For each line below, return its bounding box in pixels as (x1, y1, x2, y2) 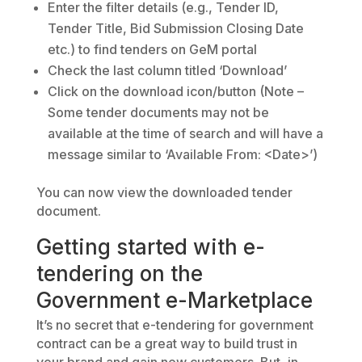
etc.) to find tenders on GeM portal (47, 40, 257, 57)
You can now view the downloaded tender (36, 183, 293, 200)
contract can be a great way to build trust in (36, 335, 297, 351)
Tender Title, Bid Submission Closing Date (47, 19, 304, 36)
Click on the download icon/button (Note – (47, 82, 304, 99)
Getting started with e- (36, 234, 265, 259)
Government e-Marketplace (36, 287, 313, 313)
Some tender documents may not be (47, 103, 269, 120)
